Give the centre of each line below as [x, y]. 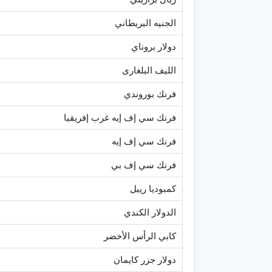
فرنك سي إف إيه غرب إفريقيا [120, 117]
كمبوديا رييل [153, 189]
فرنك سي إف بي [144, 165]
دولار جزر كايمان [145, 260]
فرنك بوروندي [150, 94]
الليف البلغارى [149, 70]
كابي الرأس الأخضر [140, 236]
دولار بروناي [154, 46]
